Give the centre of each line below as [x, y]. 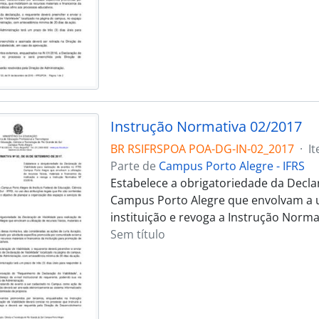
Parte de [134, 166]
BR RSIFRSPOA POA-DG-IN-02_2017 [202, 149]
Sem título [137, 235]
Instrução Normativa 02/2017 [206, 127]
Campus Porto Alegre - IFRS [231, 166]
